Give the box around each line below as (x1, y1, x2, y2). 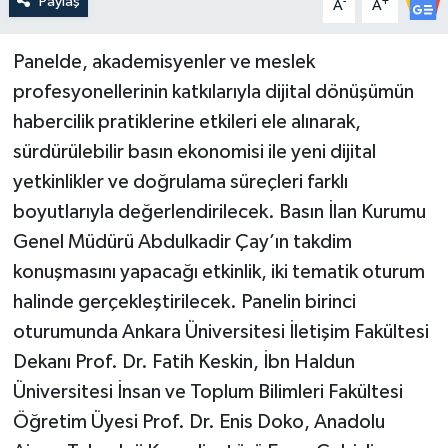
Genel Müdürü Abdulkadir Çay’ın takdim (12, 232, 352, 252)
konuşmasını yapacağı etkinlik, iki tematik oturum (12, 262, 425, 282)
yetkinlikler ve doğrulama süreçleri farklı (12, 172, 348, 192)
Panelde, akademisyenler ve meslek (12, 52, 315, 72)
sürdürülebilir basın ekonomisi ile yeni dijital (12, 142, 376, 162)
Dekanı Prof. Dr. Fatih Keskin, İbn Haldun (12, 352, 355, 372)
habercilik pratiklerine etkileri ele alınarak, (12, 112, 361, 132)
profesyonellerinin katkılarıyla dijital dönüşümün (12, 82, 414, 102)
